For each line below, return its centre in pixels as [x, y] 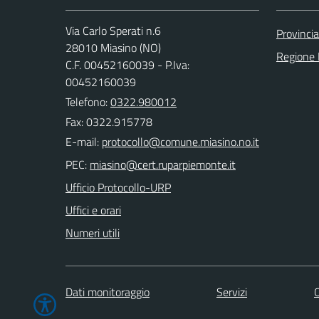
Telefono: [88, 102]
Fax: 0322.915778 [109, 122]
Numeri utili [93, 233]
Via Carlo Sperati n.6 [113, 31]
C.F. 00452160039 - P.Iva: [127, 65]
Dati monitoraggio [108, 292]
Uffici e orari [93, 210]
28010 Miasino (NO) [113, 48]
